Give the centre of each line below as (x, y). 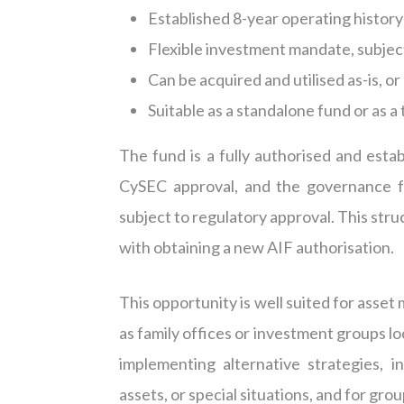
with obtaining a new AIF (207, 248)
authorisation (343, 248)
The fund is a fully (187, 156)
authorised (292, 156)
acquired (230, 80)
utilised (319, 80)
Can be (174, 80)
